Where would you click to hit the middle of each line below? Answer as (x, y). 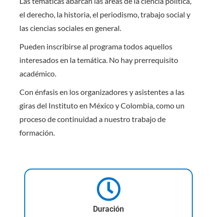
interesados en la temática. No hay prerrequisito (99, 60)
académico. (38, 73)
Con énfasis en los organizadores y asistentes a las (102, 92)
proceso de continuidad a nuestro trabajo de (93, 119)
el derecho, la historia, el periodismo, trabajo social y (105, 14)
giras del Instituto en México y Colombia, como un (102, 105)
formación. (37, 132)
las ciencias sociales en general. (70, 28)
